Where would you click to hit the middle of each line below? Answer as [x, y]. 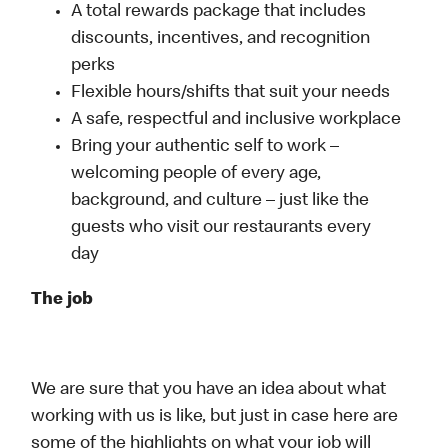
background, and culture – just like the [220, 201]
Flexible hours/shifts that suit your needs [231, 93]
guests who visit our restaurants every [221, 228]
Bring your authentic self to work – [205, 147]
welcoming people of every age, [196, 174]
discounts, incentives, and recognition [221, 39]
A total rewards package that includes [219, 12]
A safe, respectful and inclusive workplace [236, 120]
